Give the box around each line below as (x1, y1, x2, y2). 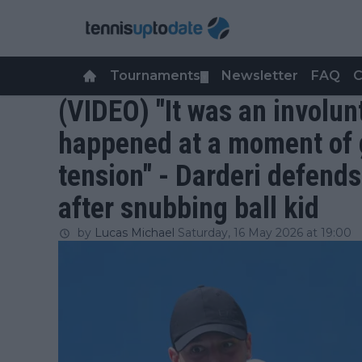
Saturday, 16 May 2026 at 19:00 (178, 225, 351, 240)
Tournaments (110, 68, 200, 83)
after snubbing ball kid (58, 192, 319, 225)
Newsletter (221, 68, 298, 83)
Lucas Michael (95, 225, 175, 240)
